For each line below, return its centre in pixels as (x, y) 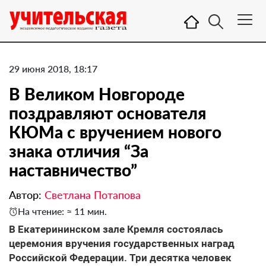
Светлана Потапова (93, 195)
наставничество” (73, 170)
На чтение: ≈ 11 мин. (62, 211)
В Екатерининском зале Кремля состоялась (116, 229)
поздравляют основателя (107, 113)
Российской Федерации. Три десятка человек (120, 258)
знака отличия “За (79, 151)
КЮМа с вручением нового (115, 132)
